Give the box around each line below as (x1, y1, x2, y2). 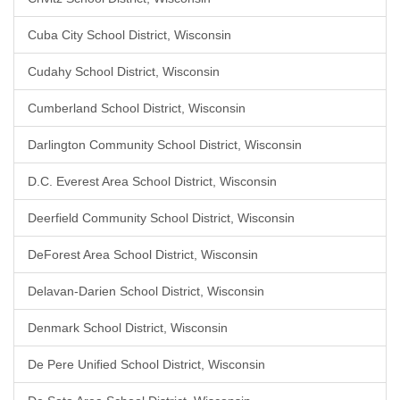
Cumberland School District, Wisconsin (28, 101, 246, 115)
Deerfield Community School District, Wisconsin (28, 211, 295, 225)
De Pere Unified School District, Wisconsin (28, 357, 265, 371)
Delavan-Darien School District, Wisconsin (28, 284, 264, 298)
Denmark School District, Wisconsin (28, 321, 228, 335)
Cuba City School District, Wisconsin (28, 28, 231, 42)
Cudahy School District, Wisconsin (28, 64, 220, 79)
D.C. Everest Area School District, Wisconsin (28, 174, 277, 188)
